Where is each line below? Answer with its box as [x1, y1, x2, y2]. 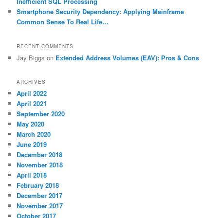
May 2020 [17, 119, 45, 129]
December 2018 [17, 150, 63, 160]
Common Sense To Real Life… [17, 17, 109, 27]
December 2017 [17, 191, 63, 200]
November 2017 [17, 201, 63, 211]
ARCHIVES [17, 78, 46, 86]
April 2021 [17, 99, 47, 109]
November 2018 [17, 160, 63, 170]
